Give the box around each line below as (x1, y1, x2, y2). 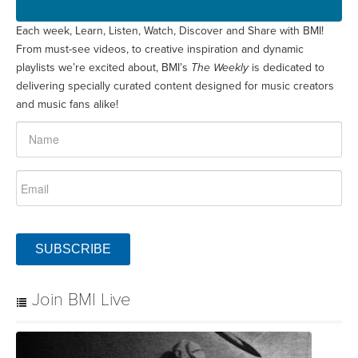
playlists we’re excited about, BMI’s (16, 61, 191, 75)
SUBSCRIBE (35, 242, 111, 257)
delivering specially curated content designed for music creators (16, 79, 334, 93)
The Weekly (191, 61, 249, 75)
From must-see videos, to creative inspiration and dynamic (16, 42, 304, 57)
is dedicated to (249, 61, 324, 75)
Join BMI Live (27, 289, 131, 311)
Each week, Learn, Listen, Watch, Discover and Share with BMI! (16, 24, 324, 38)
